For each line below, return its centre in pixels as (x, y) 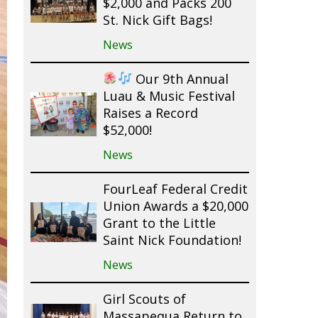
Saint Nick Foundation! (172, 241)
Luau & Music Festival (169, 97)
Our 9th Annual (180, 80)
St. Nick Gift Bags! (157, 21)
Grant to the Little (159, 224)
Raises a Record (150, 114)
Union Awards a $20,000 (175, 207)
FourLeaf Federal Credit (175, 190)
